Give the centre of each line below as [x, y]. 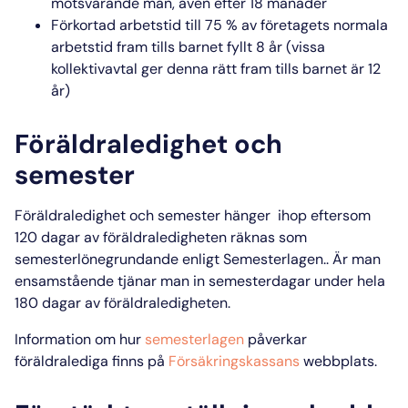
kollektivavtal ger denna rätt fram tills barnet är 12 [216, 68]
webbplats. [340, 361]
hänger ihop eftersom [296, 215]
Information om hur [80, 339]
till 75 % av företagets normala [285, 25]
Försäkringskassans [236, 361]
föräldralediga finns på [92, 361]
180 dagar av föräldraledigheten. [122, 302]
